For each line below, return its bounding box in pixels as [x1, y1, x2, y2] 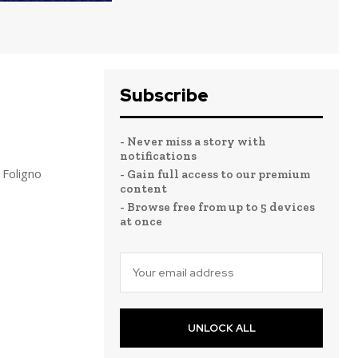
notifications [120, 149, 197, 163]
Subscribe [120, 84, 209, 107]
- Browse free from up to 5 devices [120, 200, 315, 214]
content [120, 181, 167, 196]
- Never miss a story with [120, 134, 266, 149]
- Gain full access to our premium [120, 167, 310, 181]
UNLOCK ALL [187, 321, 256, 335]
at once [120, 214, 162, 229]
